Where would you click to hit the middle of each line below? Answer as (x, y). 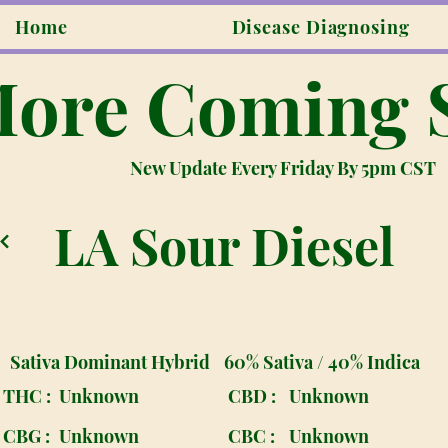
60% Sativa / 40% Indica (322, 362)
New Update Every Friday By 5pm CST (283, 168)
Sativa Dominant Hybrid (110, 362)
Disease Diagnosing (320, 27)
